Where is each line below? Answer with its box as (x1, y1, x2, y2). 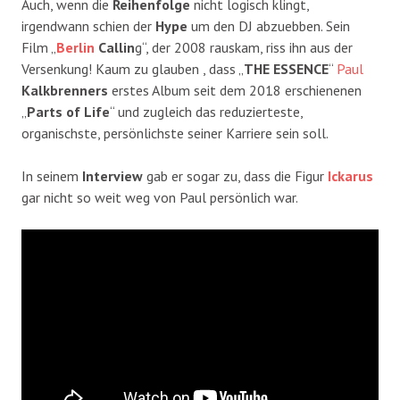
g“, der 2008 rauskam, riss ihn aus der (135, 38, 353, 57)
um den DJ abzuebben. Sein (187, 17, 350, 36)
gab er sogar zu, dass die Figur (143, 167, 328, 186)
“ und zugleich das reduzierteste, (110, 103, 303, 121)
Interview (82, 167, 143, 186)
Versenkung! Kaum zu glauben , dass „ (21, 60, 244, 79)
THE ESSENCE (244, 60, 329, 79)
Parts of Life (27, 103, 110, 121)
